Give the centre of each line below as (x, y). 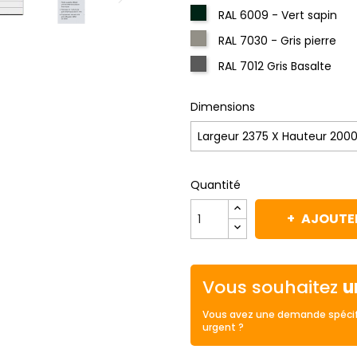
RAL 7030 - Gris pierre (277, 41)
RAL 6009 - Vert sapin (278, 15)
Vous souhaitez (273, 287)
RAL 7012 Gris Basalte (275, 66)
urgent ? (223, 327)
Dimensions (223, 107)
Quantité (216, 185)
